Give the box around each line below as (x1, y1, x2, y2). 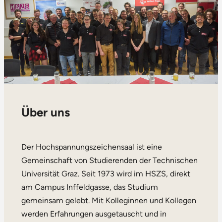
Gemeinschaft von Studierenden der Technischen (21, 155, 198, 165)
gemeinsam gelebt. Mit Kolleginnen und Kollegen (21, 195, 196, 205)
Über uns (21, 105, 70, 119)
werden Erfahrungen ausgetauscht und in (21, 209, 166, 219)
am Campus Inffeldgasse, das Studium (21, 182, 158, 192)
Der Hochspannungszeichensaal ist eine (21, 142, 162, 152)
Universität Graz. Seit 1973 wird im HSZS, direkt (21, 168, 190, 178)
